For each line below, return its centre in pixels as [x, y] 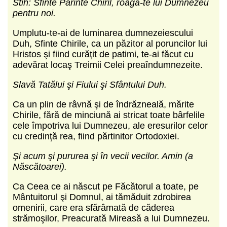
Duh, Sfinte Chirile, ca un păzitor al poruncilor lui [110, 43]
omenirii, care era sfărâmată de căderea [93, 207]
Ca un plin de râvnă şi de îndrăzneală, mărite [103, 104]
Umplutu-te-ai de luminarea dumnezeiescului [103, 33]
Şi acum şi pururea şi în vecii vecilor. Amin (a [103, 156]
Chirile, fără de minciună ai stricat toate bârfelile [109, 115]
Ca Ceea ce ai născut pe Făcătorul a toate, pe [106, 186]
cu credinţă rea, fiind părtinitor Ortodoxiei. [96, 136]
